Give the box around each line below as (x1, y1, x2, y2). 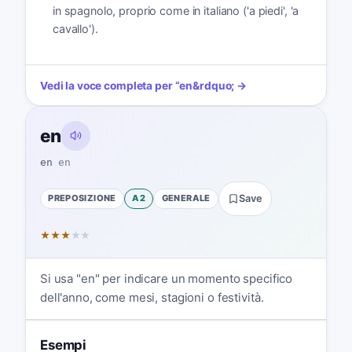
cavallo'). (52, 21, 98, 35)
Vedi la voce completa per (39, 79, 173, 93)
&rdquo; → (192, 79, 247, 93)
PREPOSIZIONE (48, 192, 116, 204)
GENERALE (161, 192, 211, 204)
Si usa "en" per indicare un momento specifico (39, 271, 293, 287)
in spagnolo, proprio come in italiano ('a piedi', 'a (52, 3, 299, 17)
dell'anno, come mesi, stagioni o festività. (39, 290, 264, 306)
